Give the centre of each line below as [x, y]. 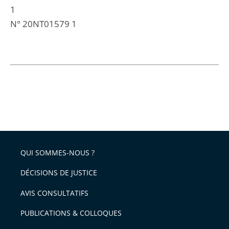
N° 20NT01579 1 [43, 24]
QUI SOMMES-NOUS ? [58, 152]
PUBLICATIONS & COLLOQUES [71, 213]
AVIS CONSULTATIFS [54, 193]
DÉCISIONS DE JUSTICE [59, 173]
